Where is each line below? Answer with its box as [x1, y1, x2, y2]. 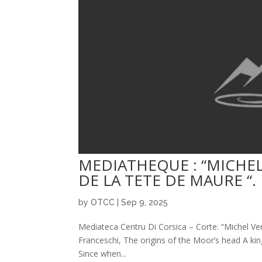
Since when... [78, 247, 127, 259]
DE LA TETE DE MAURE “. [78, 169, 257, 191]
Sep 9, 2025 [121, 197, 168, 207]
